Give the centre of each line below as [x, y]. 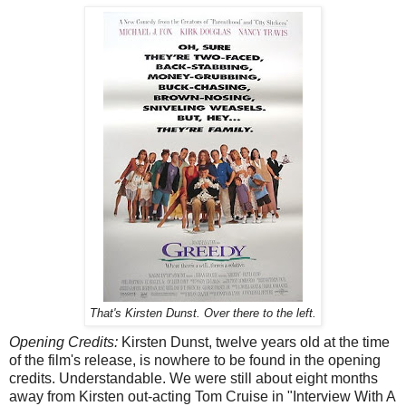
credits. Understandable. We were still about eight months [193, 378]
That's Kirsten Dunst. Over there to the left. [203, 313]
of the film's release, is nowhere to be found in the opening [195, 360]
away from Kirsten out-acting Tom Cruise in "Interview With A [202, 396]
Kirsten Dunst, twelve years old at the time [254, 342]
